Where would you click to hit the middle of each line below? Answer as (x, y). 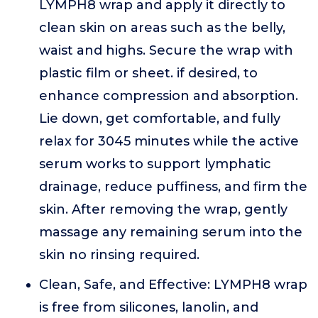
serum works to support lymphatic (155, 164)
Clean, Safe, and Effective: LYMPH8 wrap (173, 285)
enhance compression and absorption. (169, 96)
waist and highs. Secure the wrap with (166, 50)
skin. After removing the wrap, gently (163, 209)
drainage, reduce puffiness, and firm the (173, 187)
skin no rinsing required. (119, 255)
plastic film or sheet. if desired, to (148, 73)
